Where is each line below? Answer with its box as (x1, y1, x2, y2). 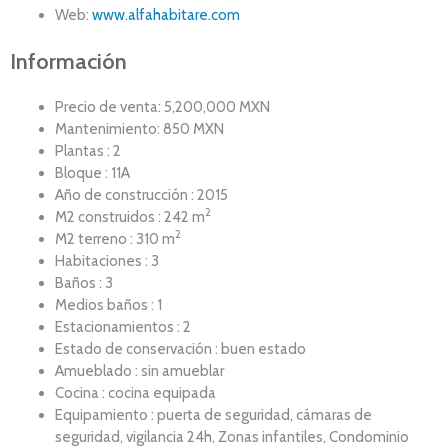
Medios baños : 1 (55, 295, 162, 314)
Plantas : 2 (55, 141, 121, 160)
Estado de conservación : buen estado (55, 339, 306, 358)
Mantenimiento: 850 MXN (55, 119, 224, 138)
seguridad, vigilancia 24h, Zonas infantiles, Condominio (55, 427, 409, 446)
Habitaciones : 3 (55, 251, 159, 270)
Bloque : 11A (55, 163, 130, 182)
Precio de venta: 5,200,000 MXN (55, 97, 270, 116)
